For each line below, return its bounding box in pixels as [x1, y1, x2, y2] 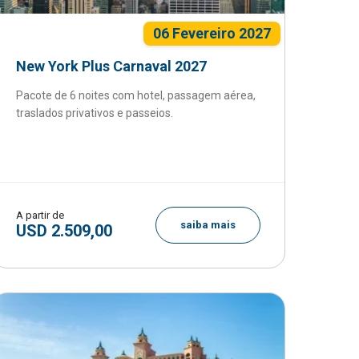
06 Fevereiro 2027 [152, 25, 271, 42]
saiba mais [179, 219, 236, 231]
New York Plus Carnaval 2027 [16, 58, 208, 75]
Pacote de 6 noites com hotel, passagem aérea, [16, 89, 256, 102]
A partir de [16, 209, 65, 221]
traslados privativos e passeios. [16, 107, 174, 119]
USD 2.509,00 [16, 221, 113, 240]
